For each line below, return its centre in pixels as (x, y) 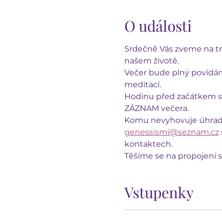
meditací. (142, 84)
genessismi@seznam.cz (171, 132)
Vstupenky (159, 192)
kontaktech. (148, 144)
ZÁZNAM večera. (156, 108)
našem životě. (151, 60)
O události (158, 26)
